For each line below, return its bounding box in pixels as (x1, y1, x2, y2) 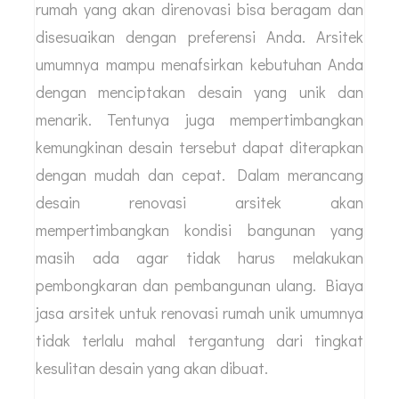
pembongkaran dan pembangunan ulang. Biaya (36, 274, 363, 297)
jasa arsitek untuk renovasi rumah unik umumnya (36, 302, 363, 324)
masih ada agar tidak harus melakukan (36, 247, 363, 269)
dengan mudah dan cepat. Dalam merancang (36, 164, 363, 186)
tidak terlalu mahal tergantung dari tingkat (36, 330, 363, 352)
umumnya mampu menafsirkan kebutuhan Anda (36, 53, 363, 76)
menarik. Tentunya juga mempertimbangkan (36, 109, 363, 131)
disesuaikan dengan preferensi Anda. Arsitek (36, 26, 363, 48)
